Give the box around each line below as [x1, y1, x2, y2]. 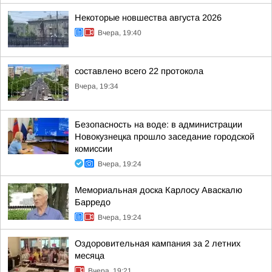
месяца [75, 251, 104, 260]
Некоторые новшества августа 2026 [75, 13, 222, 22]
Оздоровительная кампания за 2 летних [75, 239, 240, 248]
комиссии [75, 144, 112, 154]
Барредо [75, 197, 110, 207]
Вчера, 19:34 [75, 82, 118, 90]
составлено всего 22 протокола [75, 66, 203, 76]
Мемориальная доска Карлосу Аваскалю [75, 185, 242, 195]
